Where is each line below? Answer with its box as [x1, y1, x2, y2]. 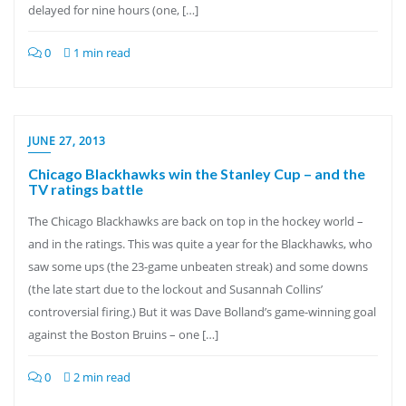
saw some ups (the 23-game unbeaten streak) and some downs [28, 258, 368, 275]
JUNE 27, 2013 [28, 133, 106, 149]
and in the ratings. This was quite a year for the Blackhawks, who [28, 236, 372, 252]
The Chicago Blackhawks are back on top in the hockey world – [28, 213, 363, 229]
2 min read [71, 369, 130, 385]
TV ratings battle [28, 180, 143, 198]
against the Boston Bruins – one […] [28, 326, 218, 343]
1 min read [71, 44, 130, 61]
